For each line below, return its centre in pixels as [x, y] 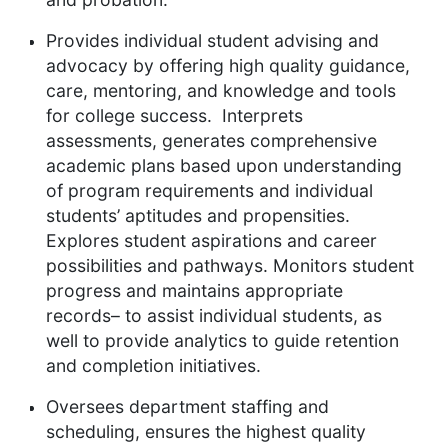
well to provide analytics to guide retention [222, 341]
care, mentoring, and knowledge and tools [221, 91]
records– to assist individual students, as [214, 316]
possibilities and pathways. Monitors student [230, 266]
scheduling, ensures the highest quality [206, 432]
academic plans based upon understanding [224, 166]
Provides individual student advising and [212, 41]
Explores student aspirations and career [211, 241]
